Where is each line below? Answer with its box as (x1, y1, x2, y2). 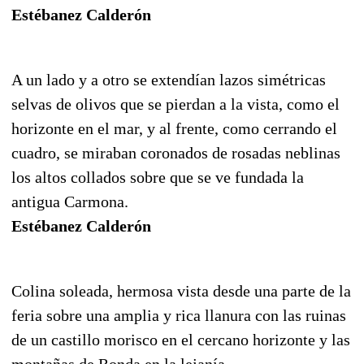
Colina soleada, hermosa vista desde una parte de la (11, 281, 351, 300)
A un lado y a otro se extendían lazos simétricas (11, 70, 326, 89)
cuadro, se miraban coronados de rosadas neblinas (11, 143, 340, 162)
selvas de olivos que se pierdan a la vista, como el (11, 94, 340, 113)
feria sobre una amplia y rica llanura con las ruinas (11, 305, 346, 324)
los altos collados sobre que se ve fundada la (11, 167, 304, 186)
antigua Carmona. (11, 192, 128, 210)
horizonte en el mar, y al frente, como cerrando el (11, 119, 337, 137)
